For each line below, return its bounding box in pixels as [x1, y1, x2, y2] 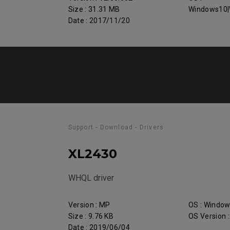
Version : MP [68, 201, 110, 209]
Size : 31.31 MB [68, 5, 120, 13]
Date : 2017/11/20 [68, 16, 130, 25]
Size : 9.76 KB [68, 212, 114, 220]
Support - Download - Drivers [68, 124, 164, 131]
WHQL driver [68, 173, 114, 183]
